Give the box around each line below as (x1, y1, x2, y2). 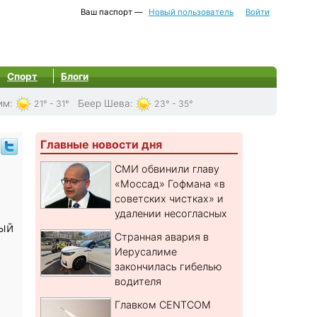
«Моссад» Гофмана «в (115, 178, 226, 190)
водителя (115, 275, 162, 288)
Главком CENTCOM (115, 299, 212, 311)
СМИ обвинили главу (115, 163, 220, 175)
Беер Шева (78, 98, 130, 109)
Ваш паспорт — (79, 7, 145, 17)
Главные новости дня (40, 137, 163, 152)
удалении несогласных (115, 207, 228, 220)
